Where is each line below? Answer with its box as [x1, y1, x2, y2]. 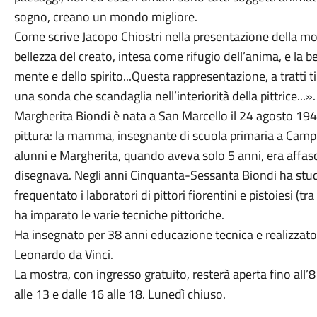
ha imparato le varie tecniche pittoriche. [13, 205, 224, 224]
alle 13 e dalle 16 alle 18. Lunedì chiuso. [13, 284, 226, 304]
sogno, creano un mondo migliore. [13, 7, 197, 26]
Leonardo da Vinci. [13, 245, 113, 264]
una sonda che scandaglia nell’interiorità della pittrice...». [13, 86, 316, 105]
